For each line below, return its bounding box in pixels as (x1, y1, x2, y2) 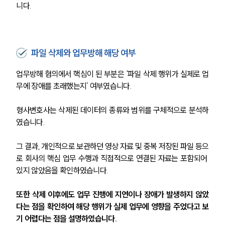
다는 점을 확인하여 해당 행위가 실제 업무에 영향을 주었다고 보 (16, 201, 209, 212)
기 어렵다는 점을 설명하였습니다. (16, 213, 117, 224)
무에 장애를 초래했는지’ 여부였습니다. (16, 81, 132, 91)
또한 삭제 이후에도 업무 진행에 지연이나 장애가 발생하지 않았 (16, 189, 209, 200)
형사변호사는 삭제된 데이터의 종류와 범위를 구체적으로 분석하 (16, 105, 209, 116)
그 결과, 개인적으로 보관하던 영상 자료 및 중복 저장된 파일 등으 (16, 141, 209, 152)
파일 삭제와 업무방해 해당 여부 (31, 47, 136, 59)
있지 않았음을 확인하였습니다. (16, 165, 108, 176)
